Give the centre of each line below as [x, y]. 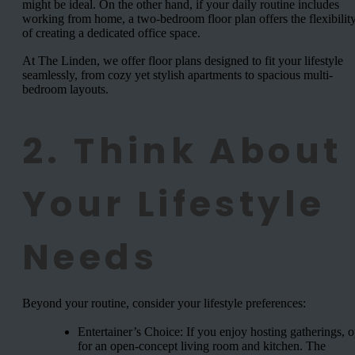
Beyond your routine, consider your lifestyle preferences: [164, 303]
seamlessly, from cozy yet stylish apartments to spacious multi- [177, 75]
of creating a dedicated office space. [111, 32]
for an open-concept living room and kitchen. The [202, 345]
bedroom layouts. [65, 90]
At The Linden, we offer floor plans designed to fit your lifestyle [183, 61]
